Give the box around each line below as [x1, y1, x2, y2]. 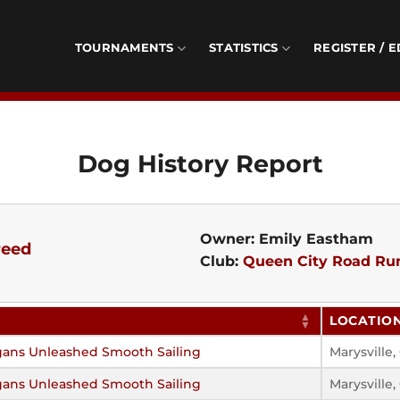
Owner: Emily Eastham [200, 229, 373, 247]
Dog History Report [77, 148, 323, 179]
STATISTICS [209, 41, 279, 54]
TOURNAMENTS [74, 41, 174, 54]
